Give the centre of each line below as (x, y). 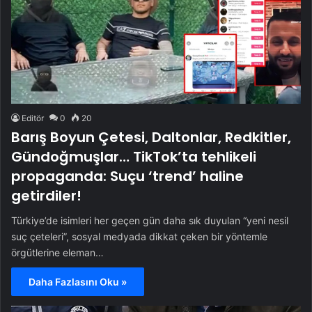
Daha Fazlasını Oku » (78, 282)
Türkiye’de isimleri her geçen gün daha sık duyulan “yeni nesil (150, 220)
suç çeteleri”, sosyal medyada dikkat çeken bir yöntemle (139, 236)
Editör (33, 118)
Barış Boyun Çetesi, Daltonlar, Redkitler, (151, 137)
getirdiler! (46, 196)
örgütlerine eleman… (57, 252)
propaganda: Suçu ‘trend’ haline (127, 176)
